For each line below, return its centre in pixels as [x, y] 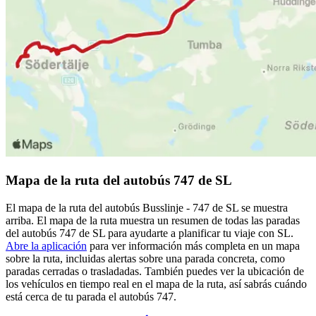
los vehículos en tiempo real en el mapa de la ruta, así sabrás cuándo [156, 284]
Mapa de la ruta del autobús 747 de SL [119, 180]
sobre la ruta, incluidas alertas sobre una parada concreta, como [145, 258]
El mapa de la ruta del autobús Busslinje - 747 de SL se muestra [147, 207]
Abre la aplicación [46, 245]
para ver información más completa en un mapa [193, 245]
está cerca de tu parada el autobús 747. [91, 296]
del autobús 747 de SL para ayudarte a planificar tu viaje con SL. [150, 233]
